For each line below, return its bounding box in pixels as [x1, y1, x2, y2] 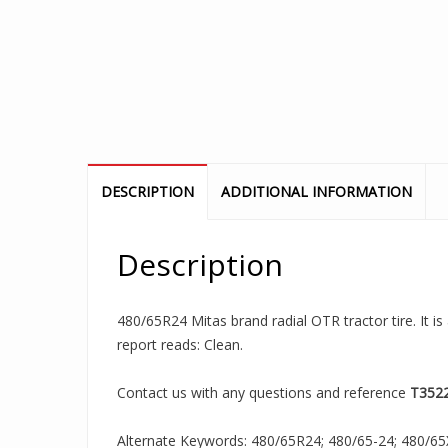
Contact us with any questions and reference [117, 383, 410, 402]
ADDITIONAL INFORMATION [221, 182, 412, 201]
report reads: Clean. [117, 335, 243, 354]
